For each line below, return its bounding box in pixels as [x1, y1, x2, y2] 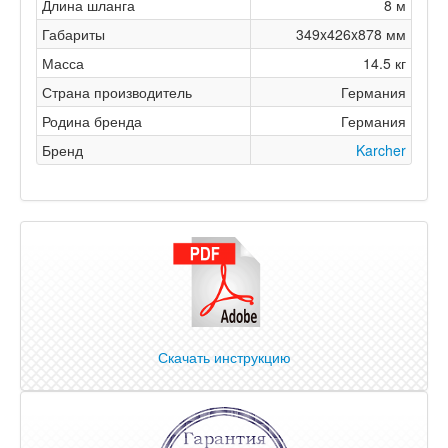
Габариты [42, 24, 105, 44]
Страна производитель [42, 82, 192, 102]
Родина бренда [42, 111, 142, 131]
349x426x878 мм [296, 24, 406, 44]
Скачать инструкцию [157, 347, 291, 367]
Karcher [356, 140, 406, 160]
